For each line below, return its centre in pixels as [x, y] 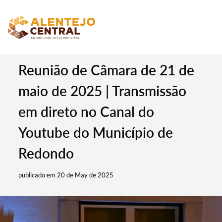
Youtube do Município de [96, 132]
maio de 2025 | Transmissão [103, 91]
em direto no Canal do [86, 111]
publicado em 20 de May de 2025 [66, 175]
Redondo [46, 153]
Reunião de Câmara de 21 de [107, 70]
